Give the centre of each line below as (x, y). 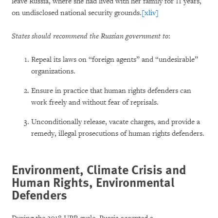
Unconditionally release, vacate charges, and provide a (116, 122)
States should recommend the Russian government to (90, 36)
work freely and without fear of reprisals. (95, 102)
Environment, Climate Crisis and (99, 169)
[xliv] (150, 13)
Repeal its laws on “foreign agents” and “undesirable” (115, 60)
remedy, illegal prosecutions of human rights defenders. (118, 134)
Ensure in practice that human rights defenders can (111, 91)
